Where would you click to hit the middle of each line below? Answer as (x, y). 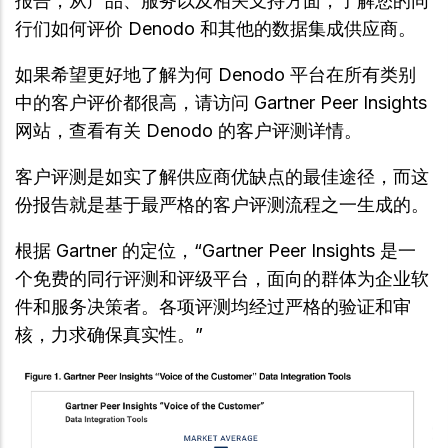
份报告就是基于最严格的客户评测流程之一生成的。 (222, 204)
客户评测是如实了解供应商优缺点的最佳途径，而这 (222, 176)
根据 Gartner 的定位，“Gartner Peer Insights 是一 (215, 250)
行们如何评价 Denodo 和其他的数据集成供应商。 (215, 28)
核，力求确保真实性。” (109, 334)
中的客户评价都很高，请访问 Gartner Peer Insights (221, 102)
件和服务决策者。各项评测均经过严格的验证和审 (213, 306)
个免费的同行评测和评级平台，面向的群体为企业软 (222, 278)
